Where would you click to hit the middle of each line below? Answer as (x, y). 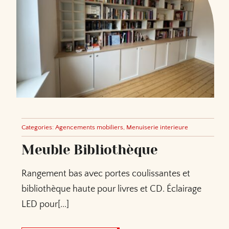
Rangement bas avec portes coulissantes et (106, 174)
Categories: (38, 128)
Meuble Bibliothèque (89, 150)
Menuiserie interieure (157, 128)
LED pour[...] (45, 205)
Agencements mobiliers (89, 128)
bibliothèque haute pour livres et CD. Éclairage (111, 189)
